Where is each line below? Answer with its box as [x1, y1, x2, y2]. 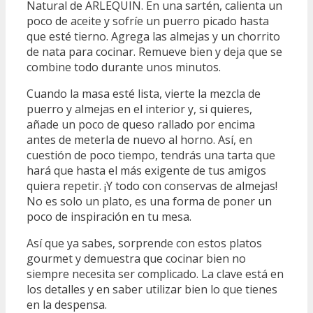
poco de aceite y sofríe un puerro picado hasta [27, 13, 269, 29]
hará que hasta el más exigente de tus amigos [27, 162, 266, 178]
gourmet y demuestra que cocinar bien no [27, 250, 246, 266]
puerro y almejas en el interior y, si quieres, [27, 101, 252, 117]
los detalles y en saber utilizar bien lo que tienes [27, 281, 277, 297]
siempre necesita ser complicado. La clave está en [27, 265, 284, 282]
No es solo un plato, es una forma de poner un [27, 193, 272, 209]
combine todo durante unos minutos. [27, 59, 221, 75]
